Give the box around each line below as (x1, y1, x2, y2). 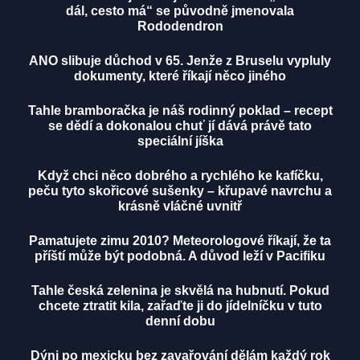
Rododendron (137, 19, 223, 34)
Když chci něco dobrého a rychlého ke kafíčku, (37, 169, 323, 183)
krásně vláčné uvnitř (118, 199, 242, 214)
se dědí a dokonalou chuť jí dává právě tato (48, 119, 312, 133)
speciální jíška (137, 134, 223, 149)
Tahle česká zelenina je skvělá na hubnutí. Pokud (31, 284, 329, 298)
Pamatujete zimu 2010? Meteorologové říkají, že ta (29, 234, 331, 248)
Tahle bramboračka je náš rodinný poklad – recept (27, 104, 333, 118)
